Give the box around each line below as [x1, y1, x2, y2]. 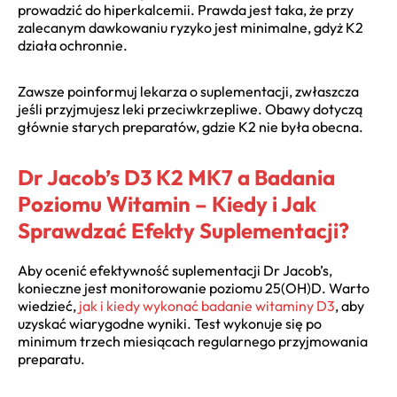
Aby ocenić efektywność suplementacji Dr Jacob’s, [18, 261, 332, 280]
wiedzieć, [18, 297, 79, 315]
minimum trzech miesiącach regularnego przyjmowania [18, 332, 368, 351]
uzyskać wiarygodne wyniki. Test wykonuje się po [18, 315, 322, 333]
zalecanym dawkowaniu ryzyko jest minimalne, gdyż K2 [18, 19, 363, 37]
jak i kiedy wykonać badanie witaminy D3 [79, 297, 335, 315]
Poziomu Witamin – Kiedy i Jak [18, 191, 316, 218]
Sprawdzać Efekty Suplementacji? [18, 217, 349, 245]
